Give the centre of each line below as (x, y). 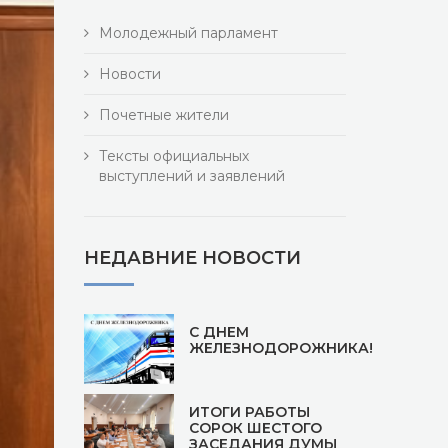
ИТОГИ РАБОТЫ (249, 412)
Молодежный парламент (188, 33)
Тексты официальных (173, 156)
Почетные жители (163, 115)
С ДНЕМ (218, 332)
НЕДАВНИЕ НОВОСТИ (192, 258)
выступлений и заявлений (191, 176)
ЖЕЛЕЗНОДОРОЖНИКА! (280, 348)
